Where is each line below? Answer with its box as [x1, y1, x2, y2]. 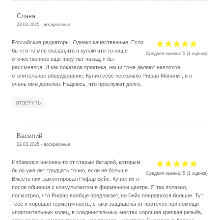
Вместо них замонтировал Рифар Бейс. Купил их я [12, 175, 139, 182]
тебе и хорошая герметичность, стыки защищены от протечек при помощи [12, 200, 199, 207]
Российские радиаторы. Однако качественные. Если [12, 39, 144, 45]
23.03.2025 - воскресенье [17, 21, 71, 27]
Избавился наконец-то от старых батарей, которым [12, 159, 141, 165]
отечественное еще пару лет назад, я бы [12, 55, 114, 62]
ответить [16, 99, 41, 106]
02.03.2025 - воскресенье [17, 141, 71, 147]
